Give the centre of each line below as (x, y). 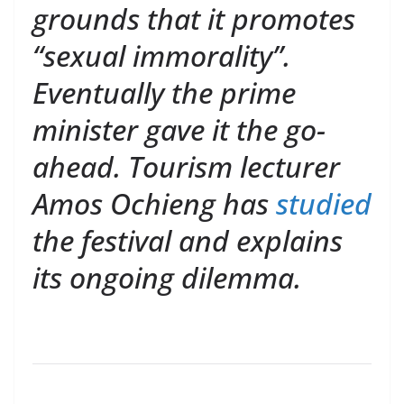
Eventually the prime (164, 92)
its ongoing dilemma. (167, 277)
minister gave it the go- (179, 129)
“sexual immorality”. (161, 55)
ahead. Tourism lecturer (186, 166)
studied (324, 203)
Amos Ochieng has (154, 203)
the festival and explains (188, 240)
